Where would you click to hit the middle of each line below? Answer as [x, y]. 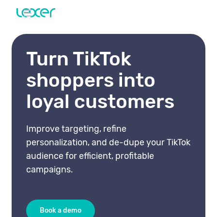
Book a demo [61, 210]
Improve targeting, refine [76, 129]
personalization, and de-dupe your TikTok [108, 142]
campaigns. [50, 170]
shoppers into [91, 80]
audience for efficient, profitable [90, 156]
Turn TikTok [79, 59]
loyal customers [100, 101]
